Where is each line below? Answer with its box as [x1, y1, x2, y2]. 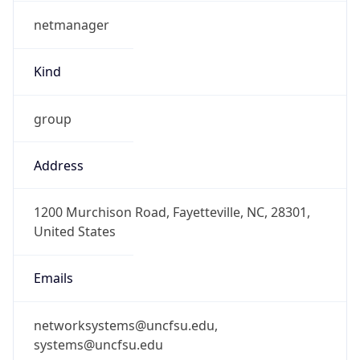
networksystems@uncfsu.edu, [33, 316, 218, 334]
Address [33, 156, 84, 174]
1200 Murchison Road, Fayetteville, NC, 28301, [33, 203, 310, 222]
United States [33, 223, 116, 241]
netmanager [33, 16, 109, 35]
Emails [33, 269, 73, 288]
